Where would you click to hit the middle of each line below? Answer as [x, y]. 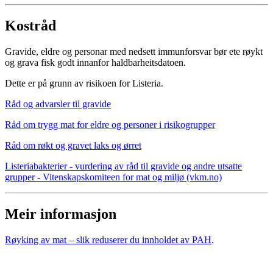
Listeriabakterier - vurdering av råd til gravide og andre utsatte [123, 166]
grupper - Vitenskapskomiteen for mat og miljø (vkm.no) [113, 177]
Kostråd [30, 25]
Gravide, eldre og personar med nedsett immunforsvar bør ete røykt [134, 51]
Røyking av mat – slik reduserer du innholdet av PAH [108, 239]
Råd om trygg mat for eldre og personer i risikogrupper [110, 124]
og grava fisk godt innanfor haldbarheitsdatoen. [95, 62]
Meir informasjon [61, 214]
